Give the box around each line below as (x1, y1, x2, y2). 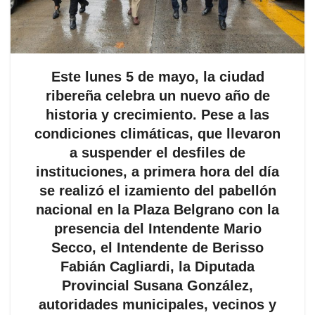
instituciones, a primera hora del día (36, 164, 279, 180)
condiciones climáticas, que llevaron (34, 126, 281, 142)
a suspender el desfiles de (70, 145, 245, 161)
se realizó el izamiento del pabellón (39, 183, 276, 199)
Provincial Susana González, (62, 278, 253, 294)
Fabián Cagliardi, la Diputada (60, 259, 255, 275)
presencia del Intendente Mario (53, 221, 262, 237)
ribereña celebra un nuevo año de (45, 88, 270, 104)
